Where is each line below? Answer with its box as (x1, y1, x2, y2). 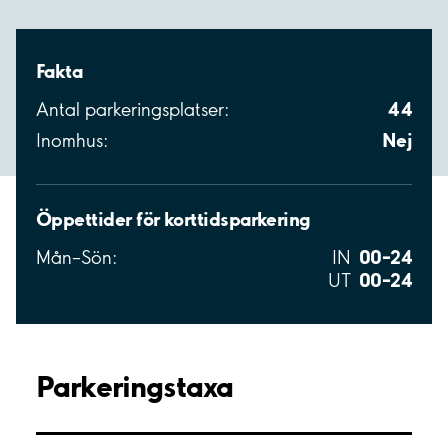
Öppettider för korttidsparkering (36, 207, 311, 232)
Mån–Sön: (36, 246, 117, 270)
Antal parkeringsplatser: (36, 98, 229, 122)
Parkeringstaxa (36, 368, 234, 405)
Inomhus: (36, 129, 108, 153)
